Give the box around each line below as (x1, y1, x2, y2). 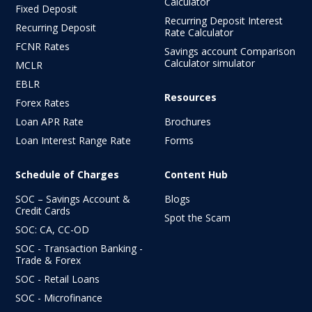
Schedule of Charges (15, 167, 119, 181)
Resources (164, 90, 217, 104)
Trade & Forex (15, 253, 81, 267)
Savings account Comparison (164, 44, 295, 58)
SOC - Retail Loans (15, 272, 100, 286)
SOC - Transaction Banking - (15, 241, 143, 255)
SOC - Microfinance (15, 290, 102, 304)
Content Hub (164, 167, 228, 181)
